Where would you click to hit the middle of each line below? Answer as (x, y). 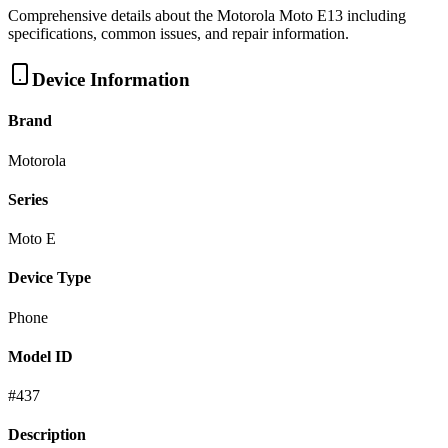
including (374, 16)
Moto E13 (311, 16)
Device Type (49, 278)
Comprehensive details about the (112, 16)
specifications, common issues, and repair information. (178, 34)
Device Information (111, 80)
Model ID (40, 356)
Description (47, 435)
